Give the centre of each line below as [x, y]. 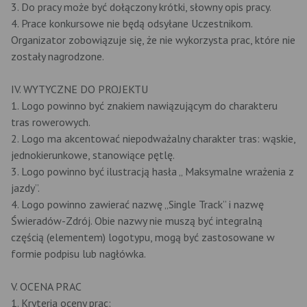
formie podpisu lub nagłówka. [78, 254]
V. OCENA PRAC [46, 286]
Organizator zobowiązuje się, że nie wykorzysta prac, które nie [153, 40]
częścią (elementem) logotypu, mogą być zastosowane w [143, 237]
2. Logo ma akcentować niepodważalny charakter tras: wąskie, [153, 138]
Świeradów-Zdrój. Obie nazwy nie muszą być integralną [137, 221]
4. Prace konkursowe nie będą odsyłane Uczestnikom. [132, 23]
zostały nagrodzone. [58, 56]
